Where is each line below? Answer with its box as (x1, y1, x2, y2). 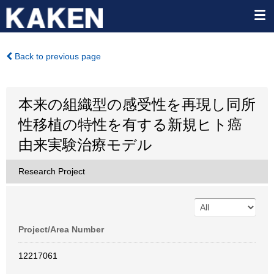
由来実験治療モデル (18, 136, 152, 153)
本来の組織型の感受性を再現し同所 (18, 96, 256, 113)
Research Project (18, 166, 85, 176)
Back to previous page (12, 51, 101, 61)
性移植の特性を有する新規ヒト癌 (18, 116, 242, 133)
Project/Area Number (18, 224, 104, 234)
